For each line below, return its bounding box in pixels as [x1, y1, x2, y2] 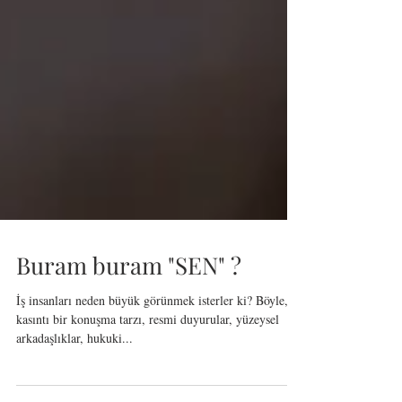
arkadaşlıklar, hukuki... [16, 369, 133, 386]
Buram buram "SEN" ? [16, 289, 241, 320]
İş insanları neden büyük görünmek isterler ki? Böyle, [16, 331, 288, 348]
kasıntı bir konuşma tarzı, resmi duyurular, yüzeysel [16, 350, 279, 367]
